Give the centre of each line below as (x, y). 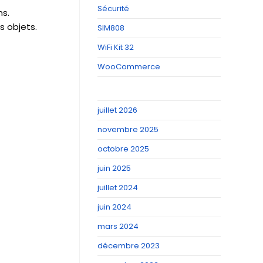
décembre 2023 (129, 246)
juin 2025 (114, 168)
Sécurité (113, 9)
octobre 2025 (123, 149)
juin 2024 (114, 207)
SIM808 (111, 28)
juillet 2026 (117, 110)
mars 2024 (118, 226)
